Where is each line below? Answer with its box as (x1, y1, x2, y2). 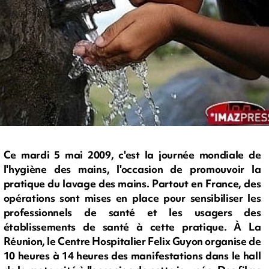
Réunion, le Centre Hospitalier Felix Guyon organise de (3, 234, 261, 249)
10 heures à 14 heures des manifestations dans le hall (3, 249, 261, 263)
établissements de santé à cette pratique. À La (3, 220, 261, 234)
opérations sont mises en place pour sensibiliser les (3, 191, 261, 205)
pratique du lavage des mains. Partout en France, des (3, 177, 261, 191)
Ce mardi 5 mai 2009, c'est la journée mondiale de (3, 148, 261, 162)
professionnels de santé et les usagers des (3, 205, 261, 220)
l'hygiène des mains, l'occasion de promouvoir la (3, 162, 261, 177)
